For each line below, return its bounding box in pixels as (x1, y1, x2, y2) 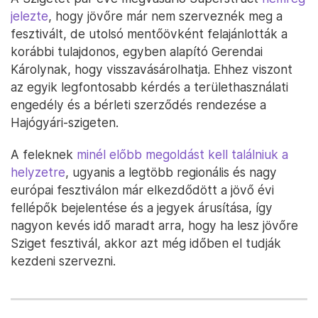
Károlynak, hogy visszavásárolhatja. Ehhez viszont (11, 62, 292, 77)
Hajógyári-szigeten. (11, 115, 119, 130)
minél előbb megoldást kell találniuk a (77, 147, 288, 162)
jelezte (11, 9, 48, 23)
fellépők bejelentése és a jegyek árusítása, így (11, 200, 273, 215)
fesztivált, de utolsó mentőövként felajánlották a (11, 26, 287, 41)
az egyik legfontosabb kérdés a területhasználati (11, 79, 288, 94)
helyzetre (11, 165, 65, 180)
